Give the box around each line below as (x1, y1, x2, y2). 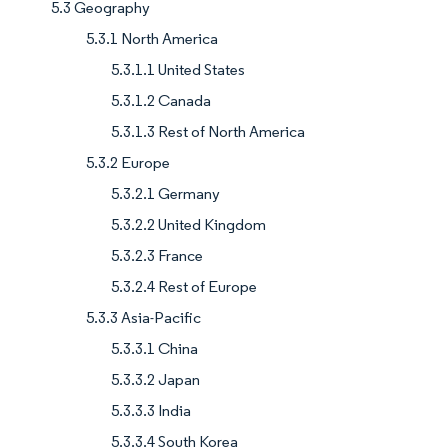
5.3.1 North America (86, 28, 218, 48)
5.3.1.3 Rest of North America (111, 121, 305, 141)
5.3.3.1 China (111, 338, 198, 358)
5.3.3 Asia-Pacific (86, 307, 201, 327)
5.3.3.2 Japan (111, 369, 200, 389)
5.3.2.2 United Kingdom (111, 214, 266, 234)
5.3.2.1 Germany (111, 183, 220, 203)
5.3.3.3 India (111, 400, 191, 420)
